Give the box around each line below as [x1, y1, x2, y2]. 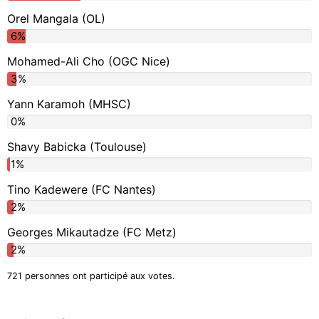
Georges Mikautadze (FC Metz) [7, 224, 177, 239]
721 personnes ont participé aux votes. [7, 270, 175, 281]
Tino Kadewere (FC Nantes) [7, 182, 156, 197]
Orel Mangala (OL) [7, 11, 105, 26]
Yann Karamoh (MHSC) [7, 96, 131, 111]
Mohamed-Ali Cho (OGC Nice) [7, 53, 170, 68]
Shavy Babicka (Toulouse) [7, 139, 147, 154]
